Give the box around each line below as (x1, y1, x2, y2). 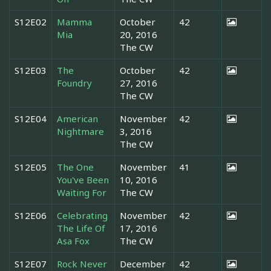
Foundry (57, 77, 92, 90)
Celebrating (57, 209, 108, 222)
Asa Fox (57, 235, 90, 247)
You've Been (57, 174, 109, 186)
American (57, 113, 98, 125)
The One (57, 161, 94, 174)
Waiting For (57, 186, 106, 199)
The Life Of (57, 222, 105, 235)
